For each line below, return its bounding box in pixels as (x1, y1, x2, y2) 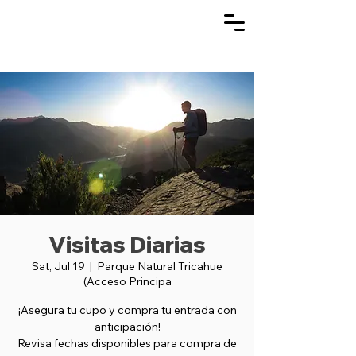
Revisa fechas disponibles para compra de (17, 336, 237, 350)
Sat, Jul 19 (32, 259, 85, 273)
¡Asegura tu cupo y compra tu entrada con (17, 303, 237, 317)
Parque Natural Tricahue (97, 259, 222, 273)
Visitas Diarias (48, 230, 206, 258)
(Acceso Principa (83, 274, 172, 288)
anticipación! (94, 319, 161, 334)
